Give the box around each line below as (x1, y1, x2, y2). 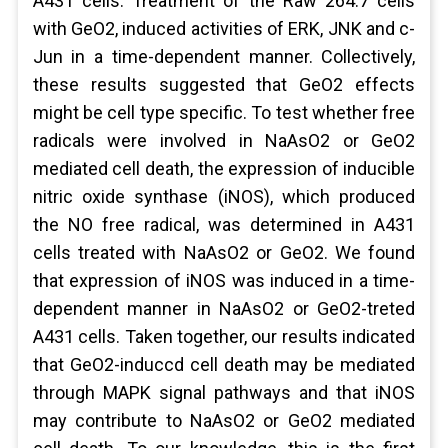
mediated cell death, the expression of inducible (32, 158, 416, 179)
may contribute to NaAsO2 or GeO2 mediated (32, 410, 416, 431)
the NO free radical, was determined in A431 (32, 214, 416, 235)
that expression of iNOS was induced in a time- (32, 270, 416, 291)
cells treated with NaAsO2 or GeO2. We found (32, 242, 416, 263)
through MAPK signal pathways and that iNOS (32, 382, 416, 403)
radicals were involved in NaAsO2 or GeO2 (32, 130, 416, 151)
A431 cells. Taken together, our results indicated (32, 326, 416, 347)
